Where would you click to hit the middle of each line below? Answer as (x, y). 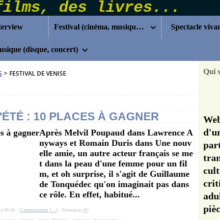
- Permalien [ (71, 210)
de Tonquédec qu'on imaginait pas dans (114, 184)
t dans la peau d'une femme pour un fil (113, 164)
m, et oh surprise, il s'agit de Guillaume (114, 174)
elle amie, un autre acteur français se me (116, 153)
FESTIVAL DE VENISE (38, 73)
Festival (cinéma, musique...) (140, 27)
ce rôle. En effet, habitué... (90, 194)
